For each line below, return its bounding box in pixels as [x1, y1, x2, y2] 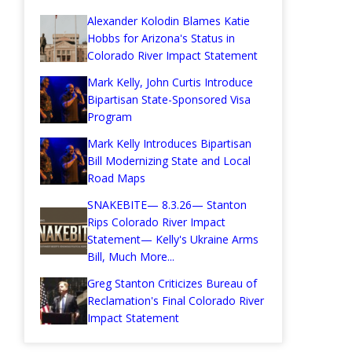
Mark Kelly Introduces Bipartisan [87, 136, 251, 152]
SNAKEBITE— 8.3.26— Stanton [87, 197, 247, 213]
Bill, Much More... [87, 249, 174, 265]
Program [87, 109, 132, 125]
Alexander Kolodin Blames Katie [87, 13, 250, 29]
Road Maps [87, 170, 145, 186]
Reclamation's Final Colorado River [87, 293, 264, 309]
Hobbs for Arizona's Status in [87, 31, 235, 46]
